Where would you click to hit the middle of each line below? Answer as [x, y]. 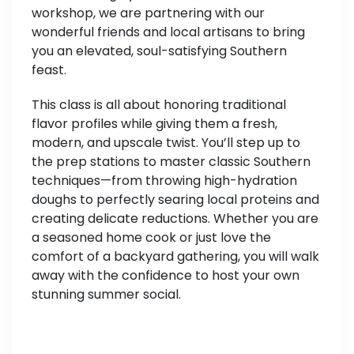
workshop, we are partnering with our [148, 13]
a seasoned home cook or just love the [151, 238]
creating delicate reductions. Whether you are [175, 219]
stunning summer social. [106, 295]
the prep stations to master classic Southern [171, 162]
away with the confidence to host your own [166, 276]
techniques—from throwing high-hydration [164, 181]
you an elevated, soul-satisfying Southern [159, 51]
